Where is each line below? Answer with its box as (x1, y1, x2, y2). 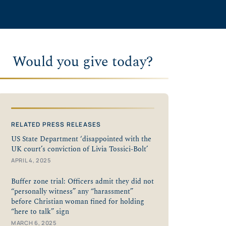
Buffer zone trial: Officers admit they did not (11, 176, 154, 187)
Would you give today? (13, 50, 153, 73)
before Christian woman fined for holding (11, 196, 144, 207)
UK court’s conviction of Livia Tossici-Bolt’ (11, 143, 148, 155)
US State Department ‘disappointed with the (11, 133, 151, 145)
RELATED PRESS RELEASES (11, 120, 101, 129)
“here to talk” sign (11, 206, 69, 217)
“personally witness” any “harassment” (11, 186, 133, 197)
